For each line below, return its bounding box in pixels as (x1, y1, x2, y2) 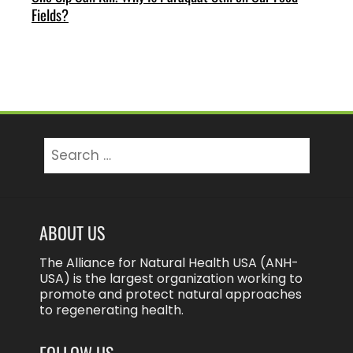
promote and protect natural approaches (39, 285, 302, 304)
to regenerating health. (39, 301, 184, 320)
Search (43, 136, 87, 154)
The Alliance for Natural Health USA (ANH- (39, 254, 299, 273)
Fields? (32, 4, 69, 26)
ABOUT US (39, 220, 105, 246)
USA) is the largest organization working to (39, 269, 303, 288)
